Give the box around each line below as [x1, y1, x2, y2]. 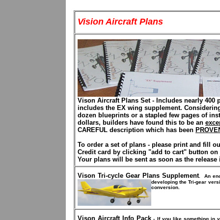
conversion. [151, 185, 180, 190]
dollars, [78, 119, 103, 126]
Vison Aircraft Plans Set [78, 97, 150, 104]
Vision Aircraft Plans [78, 17, 163, 27]
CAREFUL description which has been [78, 126, 195, 134]
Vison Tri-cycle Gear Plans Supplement [78, 172, 199, 179]
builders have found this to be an [103, 119, 205, 126]
